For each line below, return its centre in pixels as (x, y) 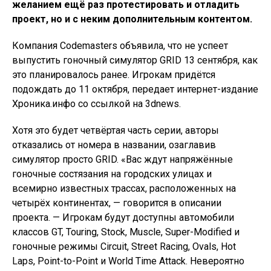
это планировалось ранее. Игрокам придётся (114, 75)
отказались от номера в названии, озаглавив (114, 145)
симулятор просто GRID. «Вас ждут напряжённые (122, 160)
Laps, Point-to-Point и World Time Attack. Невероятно (128, 261)
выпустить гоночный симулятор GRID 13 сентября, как (135, 60)
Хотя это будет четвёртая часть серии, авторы (116, 131)
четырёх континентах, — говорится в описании (117, 203)
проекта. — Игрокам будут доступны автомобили (123, 218)
